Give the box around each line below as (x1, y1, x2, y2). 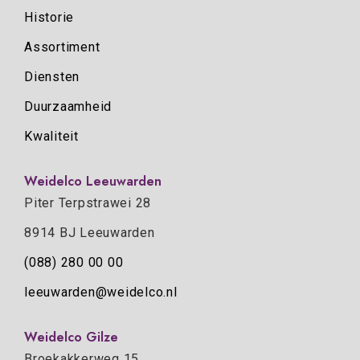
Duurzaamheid (24, 99, 112, 115)
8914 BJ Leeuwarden (24, 224, 155, 240)
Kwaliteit (24, 129, 79, 145)
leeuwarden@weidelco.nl (24, 284, 178, 300)
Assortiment (24, 39, 100, 55)
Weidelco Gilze (24, 327, 118, 346)
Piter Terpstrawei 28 (24, 194, 151, 211)
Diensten (24, 69, 80, 85)
